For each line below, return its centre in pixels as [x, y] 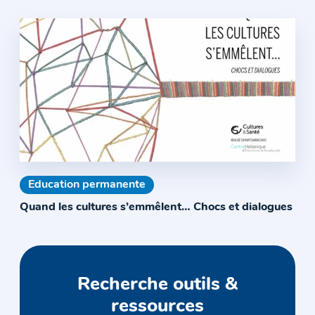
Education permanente [87, 185]
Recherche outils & [157, 285]
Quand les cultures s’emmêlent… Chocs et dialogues [156, 207]
